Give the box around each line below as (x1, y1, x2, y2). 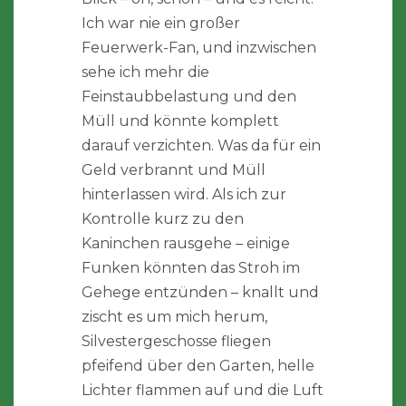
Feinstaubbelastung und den (82, 88, 296, 106)
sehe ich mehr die (82, 63, 209, 82)
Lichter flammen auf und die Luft (82, 382, 324, 400)
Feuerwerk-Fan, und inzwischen (82, 39, 316, 57)
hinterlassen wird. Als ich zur (82, 186, 286, 204)
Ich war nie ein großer (82, 14, 240, 33)
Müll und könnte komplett (82, 112, 279, 130)
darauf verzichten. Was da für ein (82, 137, 321, 155)
